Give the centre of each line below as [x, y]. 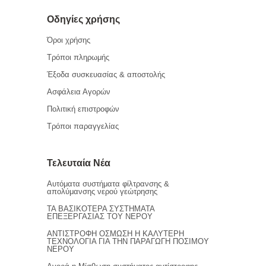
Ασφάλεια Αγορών [79, 92]
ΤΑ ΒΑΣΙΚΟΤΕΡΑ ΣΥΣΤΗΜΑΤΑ [101, 209]
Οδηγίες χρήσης [83, 19]
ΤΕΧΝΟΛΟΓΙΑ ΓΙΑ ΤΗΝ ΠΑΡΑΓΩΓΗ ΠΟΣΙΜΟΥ [128, 241]
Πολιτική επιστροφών [83, 109]
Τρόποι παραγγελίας [83, 126]
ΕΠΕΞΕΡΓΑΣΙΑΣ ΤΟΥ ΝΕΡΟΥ [100, 216]
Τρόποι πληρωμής [78, 57]
